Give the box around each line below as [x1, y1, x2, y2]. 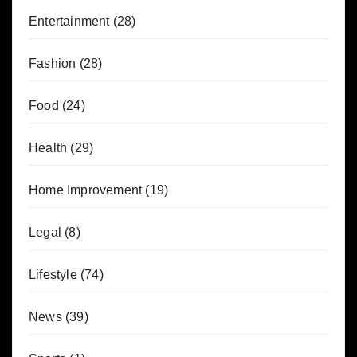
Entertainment [29, 14, 110, 28]
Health [29, 141, 68, 155]
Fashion [29, 57, 76, 70]
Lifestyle [29, 268, 77, 281]
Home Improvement [29, 183, 143, 197]
